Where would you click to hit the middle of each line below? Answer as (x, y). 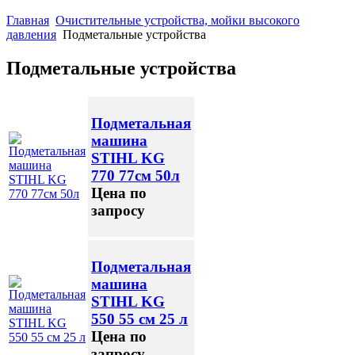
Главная (28, 20)
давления (31, 34)
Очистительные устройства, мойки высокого (177, 20)
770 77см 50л (136, 175)
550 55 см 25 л (139, 319)
